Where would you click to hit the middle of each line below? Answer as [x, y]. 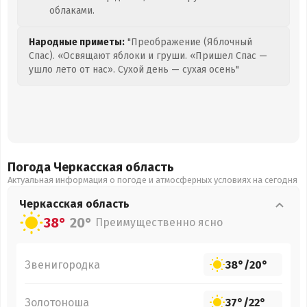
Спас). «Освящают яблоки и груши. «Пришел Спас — [148, 56]
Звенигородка [62, 265]
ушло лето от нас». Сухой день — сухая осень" [134, 70]
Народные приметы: [77, 42]
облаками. [72, 11]
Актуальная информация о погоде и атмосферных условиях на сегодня [152, 180]
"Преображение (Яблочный [188, 42]
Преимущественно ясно [159, 222]
